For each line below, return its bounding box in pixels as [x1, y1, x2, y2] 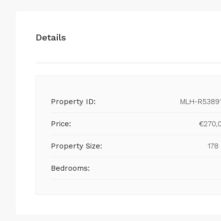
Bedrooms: [51, 164, 90, 173]
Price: [51, 119, 71, 129]
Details [36, 32, 66, 42]
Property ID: [51, 97, 96, 107]
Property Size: [51, 142, 102, 151]
